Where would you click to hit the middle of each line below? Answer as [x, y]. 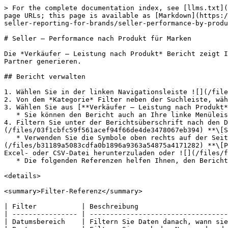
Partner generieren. [43, 61]
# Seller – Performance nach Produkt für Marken [98, 38]
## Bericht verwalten [45, 77]
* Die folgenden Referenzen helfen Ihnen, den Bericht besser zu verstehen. [10, 161]
